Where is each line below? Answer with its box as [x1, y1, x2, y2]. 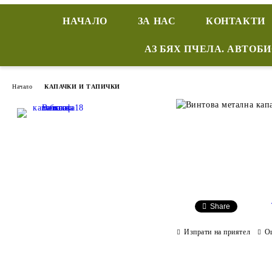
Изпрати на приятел [184, 227, 251, 236]
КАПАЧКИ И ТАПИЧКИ [44, 83, 120, 90]
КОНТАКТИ [206, 16, 265, 26]
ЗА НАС [137, 16, 176, 26]
